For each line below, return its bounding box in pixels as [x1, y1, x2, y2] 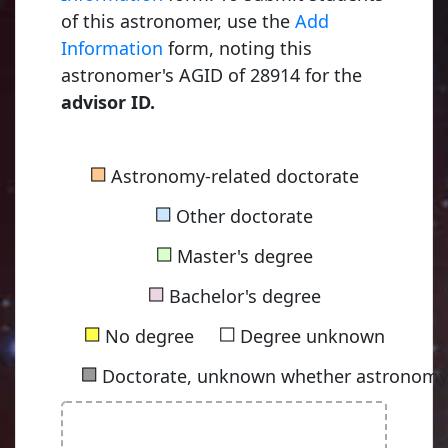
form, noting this [163, 35, 312, 60]
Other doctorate [171, 204, 313, 229]
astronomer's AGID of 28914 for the [61, 62, 362, 87]
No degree [99, 324, 194, 349]
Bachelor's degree [163, 284, 321, 309]
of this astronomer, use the [61, 8, 295, 33]
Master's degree [171, 244, 313, 269]
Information [61, 35, 163, 60]
